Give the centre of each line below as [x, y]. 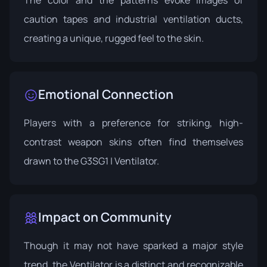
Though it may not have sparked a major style [133, 245]
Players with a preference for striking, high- [133, 122]
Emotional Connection [106, 94]
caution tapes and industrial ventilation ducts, [133, 19]
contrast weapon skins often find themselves [133, 142]
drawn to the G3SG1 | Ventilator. [91, 161]
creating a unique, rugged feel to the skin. [114, 38]
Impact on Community [105, 217]
